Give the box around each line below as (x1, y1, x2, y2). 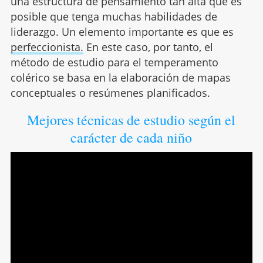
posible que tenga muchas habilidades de (10, 9, 217, 23)
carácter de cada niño (70, 127, 193, 147)
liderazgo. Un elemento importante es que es (10, 24, 234, 39)
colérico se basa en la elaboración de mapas (10, 70, 231, 85)
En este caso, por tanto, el (83, 39, 213, 54)
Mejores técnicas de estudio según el (27, 110, 236, 129)
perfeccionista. (10, 39, 83, 54)
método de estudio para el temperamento (10, 55, 218, 69)
